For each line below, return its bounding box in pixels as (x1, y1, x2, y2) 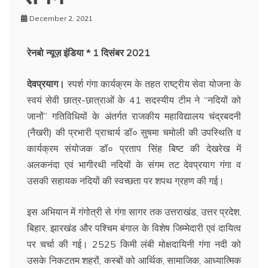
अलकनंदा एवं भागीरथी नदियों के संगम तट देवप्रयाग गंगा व (27, 159, 241, 170)
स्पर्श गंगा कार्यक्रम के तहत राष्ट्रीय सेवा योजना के (65, 78, 241, 90)
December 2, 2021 (29, 14, 93, 23)
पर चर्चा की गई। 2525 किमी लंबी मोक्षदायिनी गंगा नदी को (27, 238, 241, 250)
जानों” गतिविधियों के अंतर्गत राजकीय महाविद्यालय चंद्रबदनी (27, 110, 241, 122)
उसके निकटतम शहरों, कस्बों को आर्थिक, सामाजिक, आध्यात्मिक (27, 254, 241, 266)
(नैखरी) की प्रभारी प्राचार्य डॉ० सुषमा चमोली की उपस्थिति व (27, 126, 241, 138)
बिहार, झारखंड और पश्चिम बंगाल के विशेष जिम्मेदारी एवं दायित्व (27, 222, 241, 234)
